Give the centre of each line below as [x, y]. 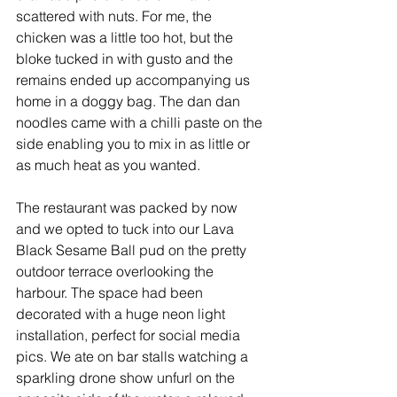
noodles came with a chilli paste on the [141, 122]
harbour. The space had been [111, 292]
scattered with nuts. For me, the [116, 16]
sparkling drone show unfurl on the [127, 378]
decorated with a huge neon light [122, 314]
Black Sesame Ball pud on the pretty [133, 250]
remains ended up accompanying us [135, 80]
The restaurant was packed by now [128, 207]
